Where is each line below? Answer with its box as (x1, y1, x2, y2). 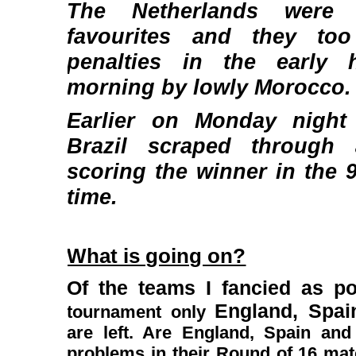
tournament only (67, 302, 215, 322)
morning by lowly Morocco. (67, 75, 352, 99)
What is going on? (67, 244, 246, 268)
